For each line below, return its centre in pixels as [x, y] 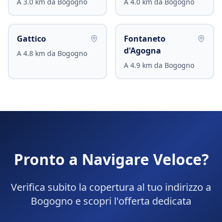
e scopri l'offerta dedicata [132, 201]
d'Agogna [142, 51]
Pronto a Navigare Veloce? [111, 159]
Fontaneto [145, 39]
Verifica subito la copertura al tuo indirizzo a [111, 187]
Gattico [31, 39]
